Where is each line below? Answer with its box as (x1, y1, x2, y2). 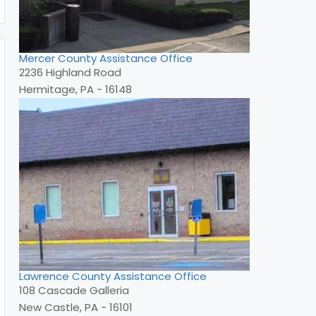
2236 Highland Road (19, 64, 121, 80)
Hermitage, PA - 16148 (19, 81, 132, 97)
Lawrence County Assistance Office (19, 268, 207, 284)
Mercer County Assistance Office (19, 50, 193, 66)
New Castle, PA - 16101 (19, 299, 133, 315)
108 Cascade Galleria (19, 282, 129, 298)
